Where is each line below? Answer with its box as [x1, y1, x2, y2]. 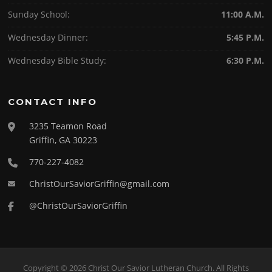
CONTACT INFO [8, 96, 98, 108]
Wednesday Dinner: [8, 32, 89, 44]
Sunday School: [8, 8, 70, 21]
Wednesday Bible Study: [8, 55, 107, 67]
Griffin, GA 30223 [29, 134, 98, 146]
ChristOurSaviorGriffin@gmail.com [29, 178, 170, 190]
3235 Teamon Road [29, 120, 107, 132]
